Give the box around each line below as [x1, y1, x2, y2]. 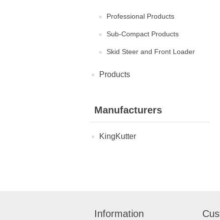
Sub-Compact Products [107, 30, 179, 38]
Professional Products [107, 12, 174, 20]
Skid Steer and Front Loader [107, 48, 195, 55]
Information [94, 208, 144, 219]
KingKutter [99, 132, 136, 140]
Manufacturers [94, 105, 162, 115]
